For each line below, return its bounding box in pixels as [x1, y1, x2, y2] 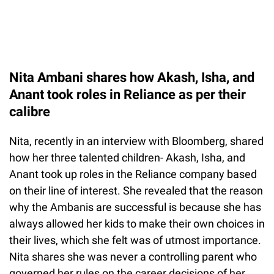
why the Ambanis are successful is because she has [9, 200, 261, 213]
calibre [9, 103, 50, 119]
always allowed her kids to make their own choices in [9, 217, 265, 230]
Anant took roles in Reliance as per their [9, 86, 246, 102]
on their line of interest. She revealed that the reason [9, 183, 263, 197]
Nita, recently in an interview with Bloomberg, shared [9, 134, 264, 147]
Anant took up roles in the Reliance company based [9, 167, 257, 180]
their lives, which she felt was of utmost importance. [9, 233, 261, 246]
